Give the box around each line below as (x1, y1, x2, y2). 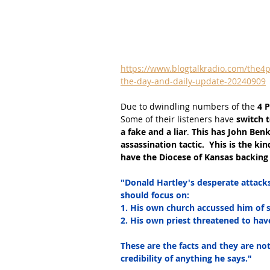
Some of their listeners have (121, 113, 234, 125)
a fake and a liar (121, 126, 187, 137)
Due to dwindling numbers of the (121, 101, 255, 112)
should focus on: (121, 189, 189, 201)
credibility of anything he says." (121, 253, 252, 264)
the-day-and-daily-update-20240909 (121, 75, 266, 87)
